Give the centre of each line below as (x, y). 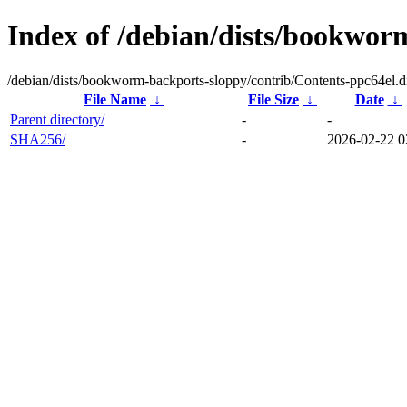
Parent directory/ (57, 119)
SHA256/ (38, 139)
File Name (115, 99)
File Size (273, 99)
